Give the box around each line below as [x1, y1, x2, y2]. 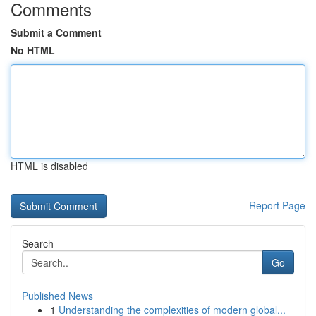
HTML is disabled [11, 159, 88, 173]
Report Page [249, 198, 305, 212]
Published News [22, 288, 93, 303]
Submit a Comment [11, 25, 102, 39]
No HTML [11, 43, 55, 57]
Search [22, 236, 54, 250]
